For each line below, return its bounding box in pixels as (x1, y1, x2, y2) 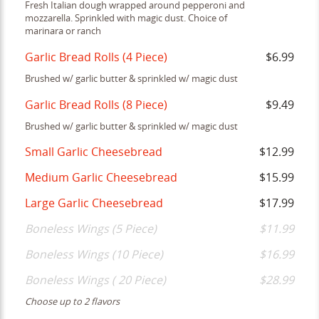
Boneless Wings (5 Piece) (25, 222, 157, 236)
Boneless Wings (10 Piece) (25, 248, 164, 262)
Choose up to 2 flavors (25, 296, 120, 308)
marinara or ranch (25, 26, 102, 37)
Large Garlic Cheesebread (25, 197, 164, 211)
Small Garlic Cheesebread (25, 145, 163, 159)
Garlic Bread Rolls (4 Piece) (25, 50, 168, 64)
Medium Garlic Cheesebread (25, 171, 178, 185)
